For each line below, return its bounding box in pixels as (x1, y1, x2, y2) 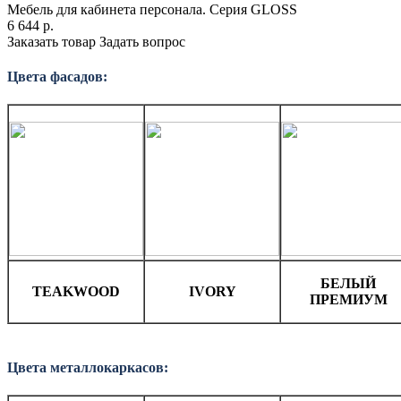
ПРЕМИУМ (309, 292, 388, 308)
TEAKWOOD (32, 284, 120, 300)
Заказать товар (7, 33, 96, 49)
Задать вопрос (99, 33, 185, 49)
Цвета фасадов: (7, 69, 107, 85)
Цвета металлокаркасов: (7, 359, 168, 375)
